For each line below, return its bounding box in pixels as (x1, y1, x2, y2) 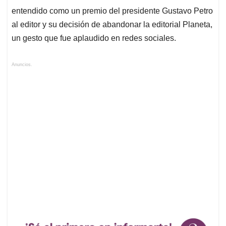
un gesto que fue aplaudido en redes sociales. (12, 34, 176, 43)
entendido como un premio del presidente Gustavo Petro (12, 7, 213, 16)
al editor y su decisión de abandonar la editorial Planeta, (12, 20, 212, 29)
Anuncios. (12, 62, 32, 68)
